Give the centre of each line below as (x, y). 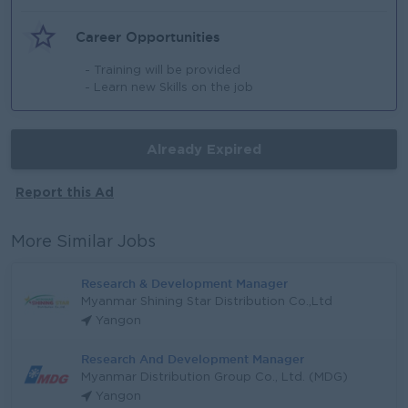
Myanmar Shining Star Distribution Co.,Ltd (207, 302)
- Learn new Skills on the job (169, 88)
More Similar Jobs (83, 242)
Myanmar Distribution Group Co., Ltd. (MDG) (214, 377)
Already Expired (204, 149)
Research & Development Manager (184, 283)
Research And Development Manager (193, 359)
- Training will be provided (163, 71)
